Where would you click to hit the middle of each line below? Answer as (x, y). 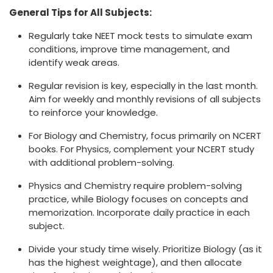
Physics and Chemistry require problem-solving (135, 186)
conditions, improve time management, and (129, 49)
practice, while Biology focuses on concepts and (138, 199)
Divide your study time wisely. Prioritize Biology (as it (145, 249)
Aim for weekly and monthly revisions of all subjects (145, 99)
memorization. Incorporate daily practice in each (139, 213)
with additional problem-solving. (101, 163)
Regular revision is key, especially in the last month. (143, 86)
